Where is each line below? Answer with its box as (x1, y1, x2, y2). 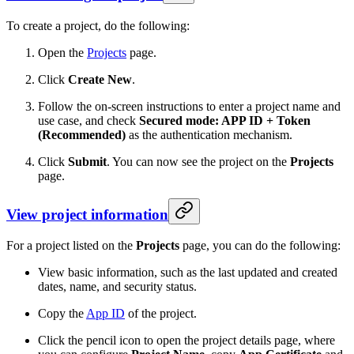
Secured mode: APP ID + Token (139, 113, 311, 127)
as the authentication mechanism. (126, 127, 292, 141)
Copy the (38, 307, 86, 321)
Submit (68, 154, 107, 168)
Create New (68, 72, 132, 86)
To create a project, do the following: (6, 18, 190, 32)
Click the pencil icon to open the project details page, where (38, 333, 335, 348)
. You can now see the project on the (107, 154, 290, 168)
